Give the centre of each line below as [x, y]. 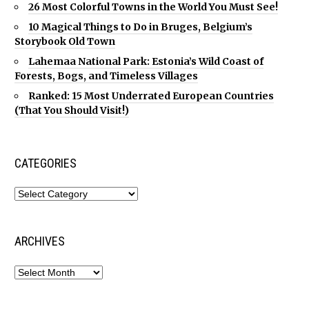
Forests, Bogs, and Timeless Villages [106, 76]
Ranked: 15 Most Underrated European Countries [151, 96]
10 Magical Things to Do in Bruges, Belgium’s [140, 27]
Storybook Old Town [65, 41]
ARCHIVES [40, 241]
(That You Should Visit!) [72, 110]
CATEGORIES [46, 163]
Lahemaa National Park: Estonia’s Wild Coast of [146, 61]
